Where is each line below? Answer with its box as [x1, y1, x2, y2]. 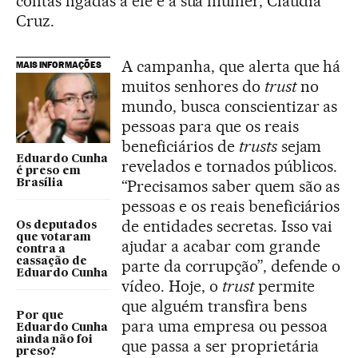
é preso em [16, 165, 81, 177]
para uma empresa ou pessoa [121, 316, 328, 336]
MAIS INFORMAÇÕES [16, 58, 101, 70]
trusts [238, 136, 277, 156]
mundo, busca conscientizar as [121, 96, 338, 116]
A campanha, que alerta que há [121, 56, 341, 76]
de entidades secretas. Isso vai [121, 216, 333, 236]
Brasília [16, 177, 63, 189]
